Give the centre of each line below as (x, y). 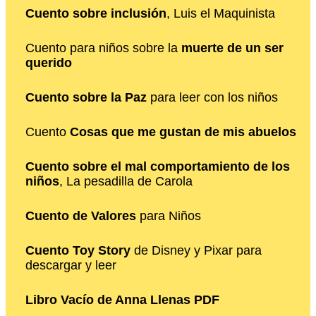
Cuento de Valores (81, 215)
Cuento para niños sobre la (103, 48)
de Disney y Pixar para (196, 250)
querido (49, 62)
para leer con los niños (212, 97)
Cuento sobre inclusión (96, 13)
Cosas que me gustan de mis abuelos (183, 132)
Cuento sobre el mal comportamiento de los (158, 166)
